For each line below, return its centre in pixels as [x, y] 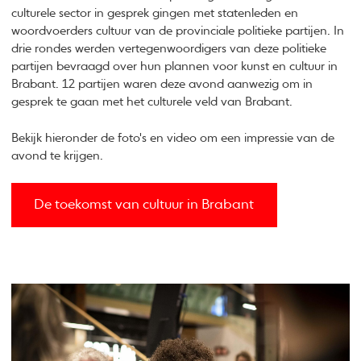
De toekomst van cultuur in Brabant [144, 205]
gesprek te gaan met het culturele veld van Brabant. [152, 102]
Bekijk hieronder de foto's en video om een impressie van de [173, 138]
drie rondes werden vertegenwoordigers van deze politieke [169, 49]
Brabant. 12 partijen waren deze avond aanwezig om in [162, 85]
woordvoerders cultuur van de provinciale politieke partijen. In [178, 31]
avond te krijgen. [58, 156]
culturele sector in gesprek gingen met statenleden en [155, 14]
